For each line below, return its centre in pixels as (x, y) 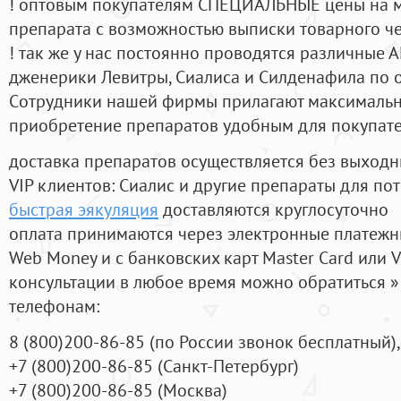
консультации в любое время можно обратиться (200, 282)
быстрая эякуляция (84, 209)
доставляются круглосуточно (273, 209)
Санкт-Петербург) (231, 366)
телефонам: (54, 306)
